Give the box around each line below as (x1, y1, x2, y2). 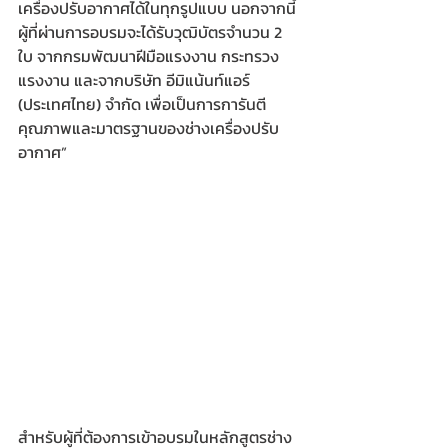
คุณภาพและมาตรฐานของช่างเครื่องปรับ (18, 116, 279, 141)
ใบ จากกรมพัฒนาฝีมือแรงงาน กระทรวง (18, 44, 279, 69)
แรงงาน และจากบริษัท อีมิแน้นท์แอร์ (18, 68, 254, 93)
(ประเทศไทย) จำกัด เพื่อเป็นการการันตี (18, 92, 266, 117)
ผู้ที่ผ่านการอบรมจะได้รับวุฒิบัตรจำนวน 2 (18, 20, 286, 45)
